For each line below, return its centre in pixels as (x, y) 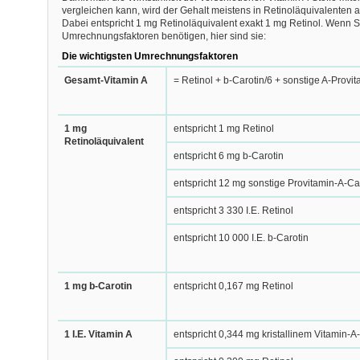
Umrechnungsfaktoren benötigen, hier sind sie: (164, 36)
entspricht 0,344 (209, 334)
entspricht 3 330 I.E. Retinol (233, 211)
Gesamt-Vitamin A (106, 80)
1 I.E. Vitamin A (98, 334)
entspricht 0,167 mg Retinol (233, 286)
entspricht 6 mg (208, 156)
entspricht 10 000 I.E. (220, 238)
